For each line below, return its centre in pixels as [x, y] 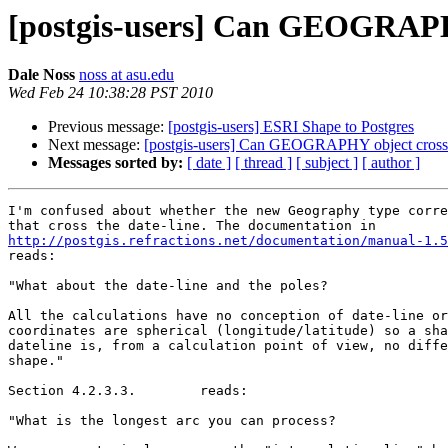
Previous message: [108, 127]
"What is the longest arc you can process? [176, 421]
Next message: [96, 145]
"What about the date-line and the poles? [172, 286]
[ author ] [391, 163]
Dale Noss [41, 75]
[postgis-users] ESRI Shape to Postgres [291, 127]
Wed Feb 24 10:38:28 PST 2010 [110, 93]
